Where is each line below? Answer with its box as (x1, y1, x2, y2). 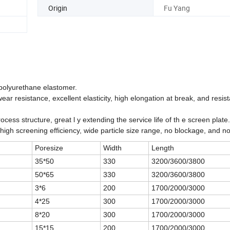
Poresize (35, 143, 63, 152)
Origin (48, 3, 67, 13)
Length (151, 143, 174, 152)
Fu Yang (163, 3, 190, 13)
